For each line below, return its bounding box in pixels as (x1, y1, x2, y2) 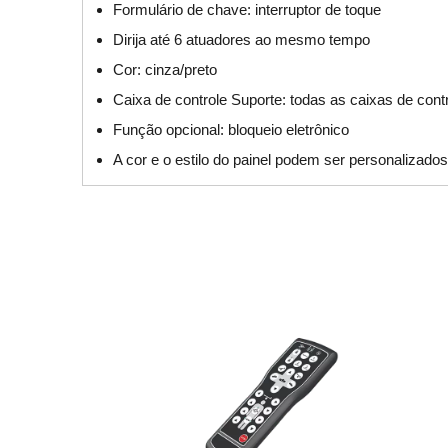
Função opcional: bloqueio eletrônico (113, 121, 349, 139)
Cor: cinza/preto (113, 61, 217, 79)
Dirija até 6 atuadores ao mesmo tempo (113, 31, 370, 49)
